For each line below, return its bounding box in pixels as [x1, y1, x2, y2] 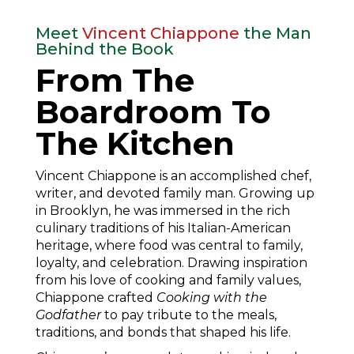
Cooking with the [156, 289, 267, 305]
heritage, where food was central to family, [36, 237, 303, 253]
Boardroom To [36, 92, 271, 131]
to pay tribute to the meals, [101, 307, 277, 322]
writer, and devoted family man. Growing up [36, 185, 314, 201]
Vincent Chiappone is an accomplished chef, [36, 168, 311, 183]
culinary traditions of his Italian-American [36, 220, 291, 235]
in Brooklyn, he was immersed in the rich [36, 202, 290, 218]
